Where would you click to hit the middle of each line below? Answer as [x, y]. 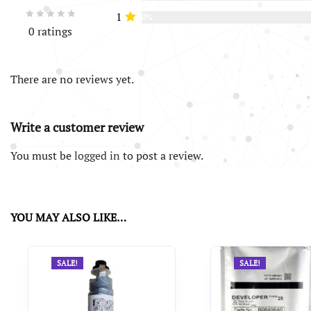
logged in [97, 155]
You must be [42, 155]
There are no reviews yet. [72, 79]
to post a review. [162, 155]
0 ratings [50, 31]
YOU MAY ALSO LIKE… [68, 217]
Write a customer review [77, 127]
